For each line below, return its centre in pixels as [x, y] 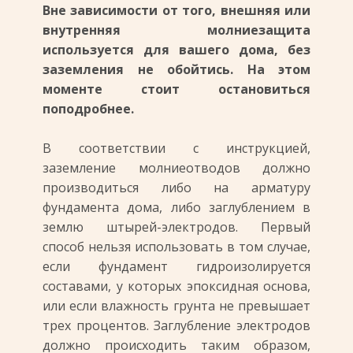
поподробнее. [88, 109]
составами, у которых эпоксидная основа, [176, 286]
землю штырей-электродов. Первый [176, 227]
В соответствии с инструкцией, [176, 148]
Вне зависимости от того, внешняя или [176, 10]
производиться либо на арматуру [176, 188]
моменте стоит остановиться [176, 89]
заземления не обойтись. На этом [176, 69]
